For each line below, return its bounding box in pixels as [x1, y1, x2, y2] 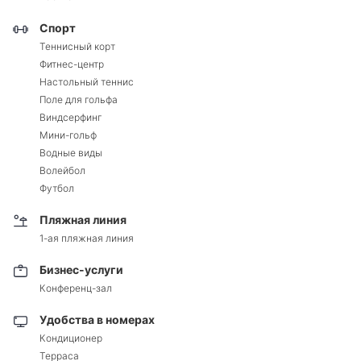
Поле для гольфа [39, 93, 118, 106]
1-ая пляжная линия [39, 231, 134, 244]
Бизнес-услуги [39, 263, 123, 277]
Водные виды [39, 146, 102, 159]
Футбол [39, 181, 74, 194]
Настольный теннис [39, 75, 134, 88]
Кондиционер [39, 331, 102, 344]
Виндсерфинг [39, 110, 102, 123]
